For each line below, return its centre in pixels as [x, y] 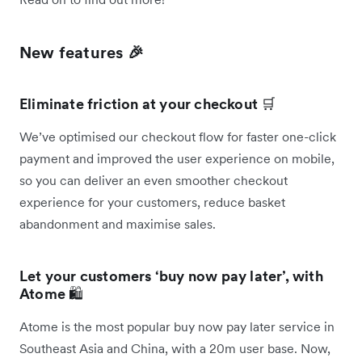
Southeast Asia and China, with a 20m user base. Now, [175, 348]
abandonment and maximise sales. [119, 223]
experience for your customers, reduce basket [152, 202]
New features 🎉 [82, 52]
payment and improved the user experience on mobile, [177, 158]
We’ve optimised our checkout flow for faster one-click [178, 136]
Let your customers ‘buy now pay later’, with [171, 276]
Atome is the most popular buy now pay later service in [177, 326]
